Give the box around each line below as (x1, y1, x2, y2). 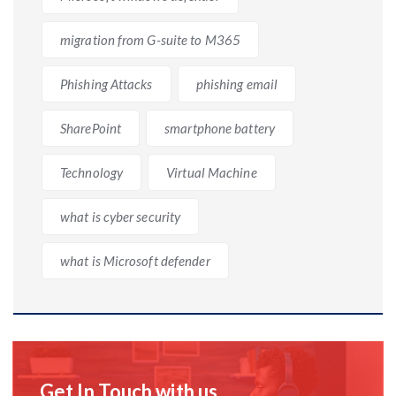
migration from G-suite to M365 (60, 31, 240, 48)
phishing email (195, 75, 278, 92)
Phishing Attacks (60, 75, 153, 92)
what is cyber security (60, 208, 181, 225)
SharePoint (60, 119, 121, 136)
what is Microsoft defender (60, 252, 210, 269)
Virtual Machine (166, 164, 257, 180)
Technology (60, 164, 123, 180)
